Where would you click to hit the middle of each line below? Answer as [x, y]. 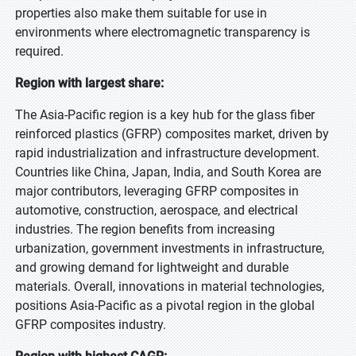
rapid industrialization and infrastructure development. [167, 153]
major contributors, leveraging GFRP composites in [157, 191]
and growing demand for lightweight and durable [152, 267]
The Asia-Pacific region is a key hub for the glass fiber [165, 115]
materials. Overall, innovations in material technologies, [170, 286]
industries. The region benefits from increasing [145, 229]
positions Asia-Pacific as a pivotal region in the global [165, 306]
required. [39, 51]
